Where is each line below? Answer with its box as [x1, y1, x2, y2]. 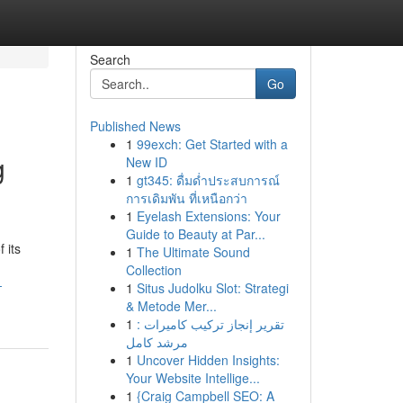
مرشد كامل [125, 333, 188, 351]
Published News [89, 117, 181, 135]
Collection [125, 261, 182, 279]
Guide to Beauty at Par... [125, 225, 265, 243]
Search [89, 50, 130, 68]
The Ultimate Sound [136, 243, 250, 261]
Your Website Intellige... [125, 369, 260, 387]
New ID [125, 153, 167, 171]
